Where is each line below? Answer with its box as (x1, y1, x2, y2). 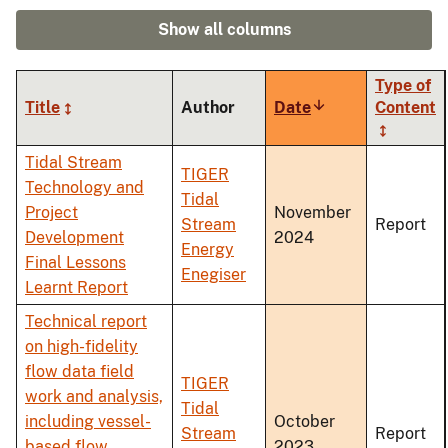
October (274, 412, 335, 432)
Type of (375, 76, 431, 96)
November (274, 203, 351, 223)
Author (181, 98, 235, 118)
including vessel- (25, 412, 151, 432)
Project (25, 203, 78, 223)
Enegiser (181, 265, 246, 285)
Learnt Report (25, 278, 128, 298)
